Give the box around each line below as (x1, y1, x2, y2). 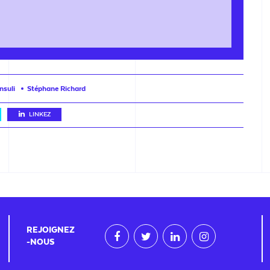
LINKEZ (28, 110, 51, 118)
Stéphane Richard (27, 84, 86, 93)
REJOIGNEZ (26, 225, 75, 235)
